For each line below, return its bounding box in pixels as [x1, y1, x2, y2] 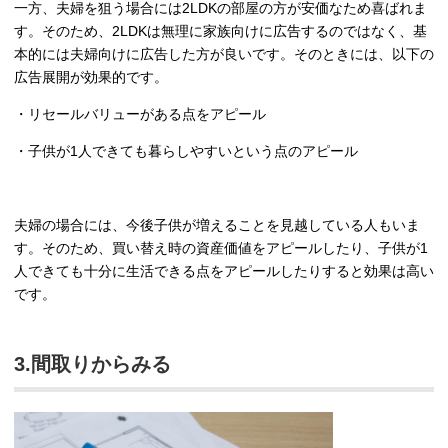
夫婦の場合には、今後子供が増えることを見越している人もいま [14, 217, 420, 234]
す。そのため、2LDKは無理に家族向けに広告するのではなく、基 [14, 23, 427, 40]
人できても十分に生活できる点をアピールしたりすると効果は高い [14, 263, 434, 280]
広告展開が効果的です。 [14, 69, 168, 86]
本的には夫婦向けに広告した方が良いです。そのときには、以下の [14, 46, 434, 63]
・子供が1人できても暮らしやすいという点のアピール [14, 143, 358, 160]
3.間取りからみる [14, 353, 171, 376]
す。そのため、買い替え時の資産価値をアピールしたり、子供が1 [14, 240, 428, 257]
